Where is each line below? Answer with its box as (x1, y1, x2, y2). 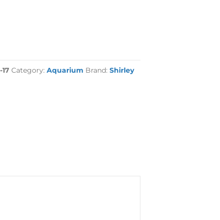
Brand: (85, 66, 110, 75)
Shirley (110, 66, 135, 75)
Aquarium (47, 66, 84, 75)
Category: (11, 66, 47, 75)
